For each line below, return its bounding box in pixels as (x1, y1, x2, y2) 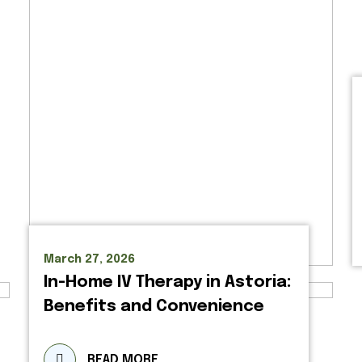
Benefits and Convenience (44, 298, 264, 315)
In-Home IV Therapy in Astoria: (44, 274, 291, 291)
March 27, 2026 (44, 254, 135, 265)
